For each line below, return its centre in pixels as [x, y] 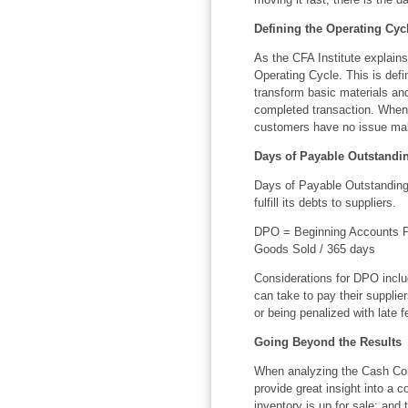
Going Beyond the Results [327, 342]
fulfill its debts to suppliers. [325, 202]
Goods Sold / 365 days [314, 249]
